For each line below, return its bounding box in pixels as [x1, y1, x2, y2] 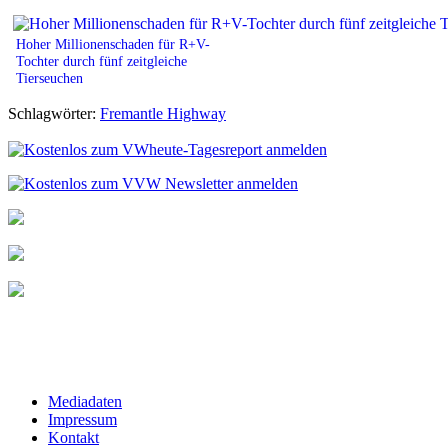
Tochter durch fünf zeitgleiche [16, 52, 187, 69]
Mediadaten [48, 392, 122, 410]
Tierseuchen [16, 69, 83, 86]
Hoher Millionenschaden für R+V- [16, 35, 210, 52]
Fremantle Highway [100, 104, 226, 122]
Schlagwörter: [8, 104, 100, 122]
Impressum [48, 410, 117, 428]
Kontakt [48, 428, 99, 446]
